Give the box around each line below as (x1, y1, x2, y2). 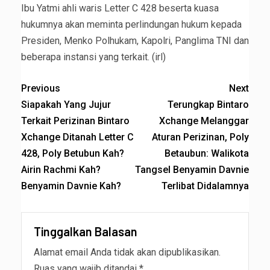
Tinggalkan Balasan (34, 224, 137, 239)
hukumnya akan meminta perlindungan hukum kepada (21, 19, 242, 31)
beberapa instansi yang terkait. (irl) (21, 51, 166, 63)
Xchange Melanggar (159, 115, 249, 127)
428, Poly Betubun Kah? (21, 148, 124, 160)
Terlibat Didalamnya (162, 180, 249, 192)
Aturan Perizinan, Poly (152, 131, 249, 143)
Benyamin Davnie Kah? (21, 180, 121, 192)
